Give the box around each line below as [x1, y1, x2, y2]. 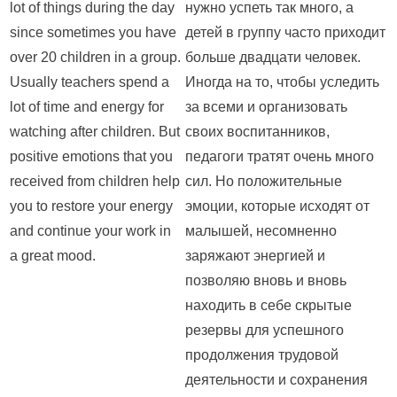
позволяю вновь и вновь [185, 273, 346, 289]
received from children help [10, 174, 180, 190]
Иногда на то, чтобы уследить [185, 74, 379, 90]
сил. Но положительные [185, 174, 342, 190]
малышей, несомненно [185, 223, 337, 239]
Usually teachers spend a [10, 74, 169, 90]
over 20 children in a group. [10, 50, 181, 66]
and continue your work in [10, 223, 171, 239]
